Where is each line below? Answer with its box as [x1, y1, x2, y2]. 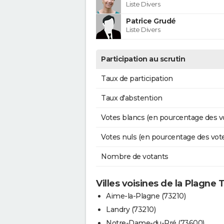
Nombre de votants [101, 151, 168, 161]
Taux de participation [101, 73, 173, 83]
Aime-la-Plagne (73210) [106, 191, 185, 200]
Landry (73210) [106, 204, 155, 214]
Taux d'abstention [101, 93, 162, 102]
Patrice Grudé [126, 16, 176, 25]
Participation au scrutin [101, 54, 185, 63]
